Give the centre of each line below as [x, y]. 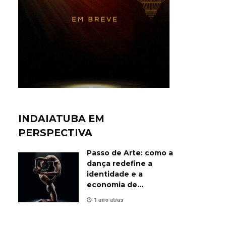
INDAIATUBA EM [61, 119]
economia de [112, 185]
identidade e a [115, 174]
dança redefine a [120, 163]
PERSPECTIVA [55, 133]
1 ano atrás [109, 200]
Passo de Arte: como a [130, 153]
